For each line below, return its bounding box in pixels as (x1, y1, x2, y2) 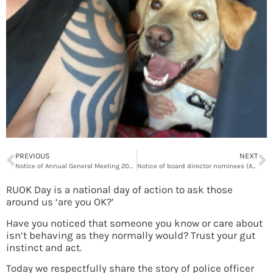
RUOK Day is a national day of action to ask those (6, 183, 233, 196)
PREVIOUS (15, 151, 50, 161)
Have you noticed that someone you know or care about (6, 216, 263, 229)
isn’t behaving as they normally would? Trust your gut (6, 229, 255, 241)
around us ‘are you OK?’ (6, 196, 114, 208)
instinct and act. (6, 241, 82, 253)
